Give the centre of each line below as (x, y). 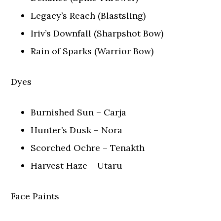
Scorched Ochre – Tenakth (88, 148)
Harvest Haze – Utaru (77, 166)
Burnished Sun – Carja (79, 112)
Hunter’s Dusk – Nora (77, 130)
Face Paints (35, 196)
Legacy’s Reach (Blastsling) (88, 16)
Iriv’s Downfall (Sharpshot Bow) (97, 33)
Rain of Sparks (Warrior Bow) (92, 51)
